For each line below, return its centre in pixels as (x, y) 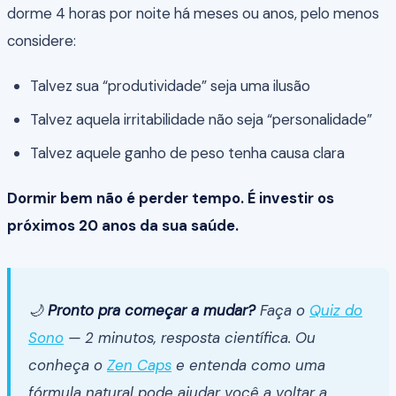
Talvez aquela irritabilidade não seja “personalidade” (201, 119)
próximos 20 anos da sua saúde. (123, 226)
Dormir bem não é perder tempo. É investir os (171, 198)
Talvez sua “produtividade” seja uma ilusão (170, 86)
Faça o (282, 311)
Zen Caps (139, 366)
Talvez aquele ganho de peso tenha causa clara (187, 152)
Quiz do (336, 311)
